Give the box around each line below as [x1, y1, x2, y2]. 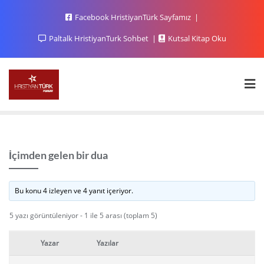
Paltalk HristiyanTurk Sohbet [47, 33, 150, 44]
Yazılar [97, 237, 118, 248]
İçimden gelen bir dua [9, 148, 108, 161]
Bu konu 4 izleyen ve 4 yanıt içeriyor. [15, 185, 134, 196]
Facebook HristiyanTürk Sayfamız [73, 12, 193, 22]
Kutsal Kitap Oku [166, 33, 226, 44]
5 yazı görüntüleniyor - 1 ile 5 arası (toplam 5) [9, 210, 157, 220]
